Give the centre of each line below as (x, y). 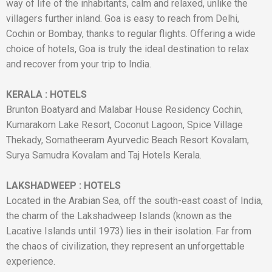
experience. (31, 261)
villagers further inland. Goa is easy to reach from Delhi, (123, 19)
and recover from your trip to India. (79, 64)
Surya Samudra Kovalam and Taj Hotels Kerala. (104, 155)
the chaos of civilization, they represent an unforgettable (125, 246)
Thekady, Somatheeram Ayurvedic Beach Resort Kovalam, (127, 140)
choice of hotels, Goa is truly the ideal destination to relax (127, 49)
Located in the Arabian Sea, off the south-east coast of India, (134, 201)
